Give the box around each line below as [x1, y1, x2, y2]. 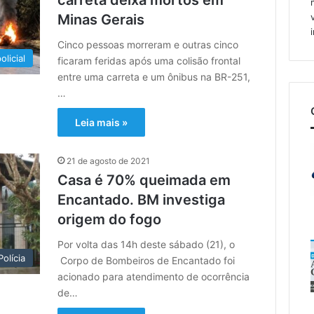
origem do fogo [57, 210, 162, 228]
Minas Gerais [57, 11, 145, 28]
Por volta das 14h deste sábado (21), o [57, 238, 235, 250]
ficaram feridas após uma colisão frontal [57, 54, 241, 67]
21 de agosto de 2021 [67, 155, 151, 166]
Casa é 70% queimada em [57, 171, 231, 189]
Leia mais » [75, 116, 128, 128]
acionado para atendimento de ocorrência [57, 270, 250, 282]
